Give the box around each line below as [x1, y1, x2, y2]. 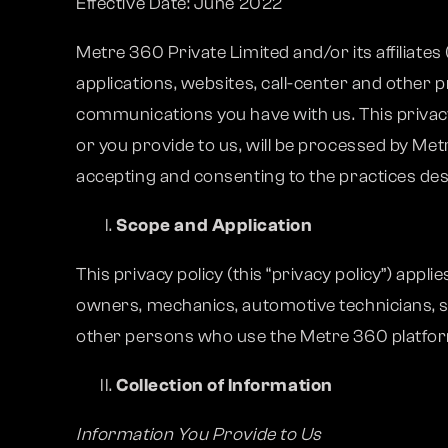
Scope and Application [116, 215, 313, 236]
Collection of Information [116, 375, 333, 396]
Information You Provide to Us [76, 424, 322, 445]
